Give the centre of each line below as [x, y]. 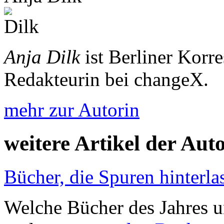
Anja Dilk [42, 56]
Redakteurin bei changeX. [106, 79]
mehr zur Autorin [72, 109]
